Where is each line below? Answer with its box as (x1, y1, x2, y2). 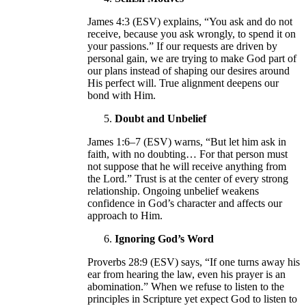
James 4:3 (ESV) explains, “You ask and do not (87, 16, 292, 28)
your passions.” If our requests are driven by (87, 40, 277, 53)
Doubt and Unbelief (115, 113, 206, 125)
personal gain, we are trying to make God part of (87, 53, 296, 65)
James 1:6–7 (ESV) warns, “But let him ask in (87, 136, 286, 148)
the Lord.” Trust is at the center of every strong (87, 173, 288, 185)
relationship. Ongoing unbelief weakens (87, 185, 259, 197)
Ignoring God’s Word (115, 233, 214, 245)
